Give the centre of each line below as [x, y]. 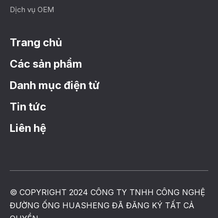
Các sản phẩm [46, 64]
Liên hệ [28, 128]
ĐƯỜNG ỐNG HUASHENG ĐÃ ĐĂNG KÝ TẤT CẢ [102, 205]
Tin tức [28, 106]
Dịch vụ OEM [32, 9]
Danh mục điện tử [55, 85]
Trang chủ [36, 42]
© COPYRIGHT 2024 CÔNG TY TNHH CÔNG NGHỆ [108, 192]
